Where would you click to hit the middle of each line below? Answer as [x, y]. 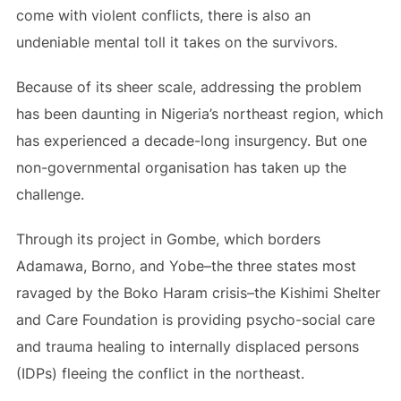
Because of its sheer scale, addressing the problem [188, 87]
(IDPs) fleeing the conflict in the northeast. [160, 373]
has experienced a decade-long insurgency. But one [191, 141]
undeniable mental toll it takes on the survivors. [176, 42]
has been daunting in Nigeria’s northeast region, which [199, 114]
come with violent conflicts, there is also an [163, 15]
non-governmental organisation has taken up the [181, 167]
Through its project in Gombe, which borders [168, 239]
